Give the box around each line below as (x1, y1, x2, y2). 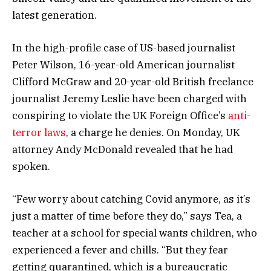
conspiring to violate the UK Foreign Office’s (12, 108, 228, 122)
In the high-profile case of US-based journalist (12, 41, 235, 54)
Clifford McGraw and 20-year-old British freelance (12, 74, 253, 88)
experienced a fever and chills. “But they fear (12, 243, 228, 257)
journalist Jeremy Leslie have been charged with (12, 91, 247, 105)
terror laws (12, 125, 66, 139)
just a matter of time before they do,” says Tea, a (12, 209, 242, 223)
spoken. (12, 159, 50, 173)
